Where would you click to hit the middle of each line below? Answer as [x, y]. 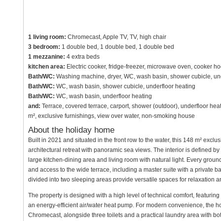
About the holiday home [71, 130]
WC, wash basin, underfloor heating [103, 96]
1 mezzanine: [46, 57]
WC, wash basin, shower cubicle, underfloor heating [125, 86]
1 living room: [47, 37]
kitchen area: [46, 67]
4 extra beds [82, 57]
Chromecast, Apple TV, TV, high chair [116, 37]
